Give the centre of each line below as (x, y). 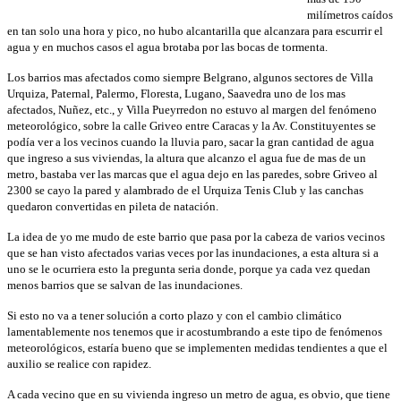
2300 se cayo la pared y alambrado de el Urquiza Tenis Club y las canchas (185, 191)
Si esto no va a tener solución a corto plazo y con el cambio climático (175, 316)
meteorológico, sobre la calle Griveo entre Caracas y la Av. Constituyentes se (192, 126)
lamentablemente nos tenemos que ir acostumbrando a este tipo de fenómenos (195, 332)
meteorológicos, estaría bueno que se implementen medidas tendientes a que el (197, 348)
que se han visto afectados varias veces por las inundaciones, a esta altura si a (193, 253)
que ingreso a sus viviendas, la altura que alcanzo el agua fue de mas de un (187, 158)
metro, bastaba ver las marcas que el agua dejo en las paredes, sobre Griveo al (192, 175)
